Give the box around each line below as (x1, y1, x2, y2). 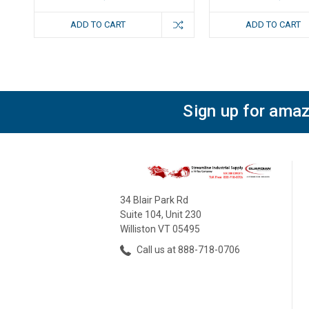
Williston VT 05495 (119, 223, 200, 235)
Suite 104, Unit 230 (119, 209, 201, 221)
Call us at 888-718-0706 (134, 244, 240, 256)
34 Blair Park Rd (119, 195, 188, 206)
